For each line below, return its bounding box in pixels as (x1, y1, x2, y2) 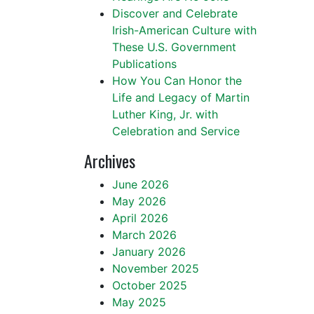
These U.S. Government (112, 40, 236, 54)
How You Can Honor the (112, 74, 242, 88)
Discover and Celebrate (112, 6, 238, 20)
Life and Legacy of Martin (112, 90, 250, 104)
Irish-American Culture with (112, 23, 257, 37)
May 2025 (112, 295, 166, 309)
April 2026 (112, 211, 168, 225)
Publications (112, 57, 177, 71)
